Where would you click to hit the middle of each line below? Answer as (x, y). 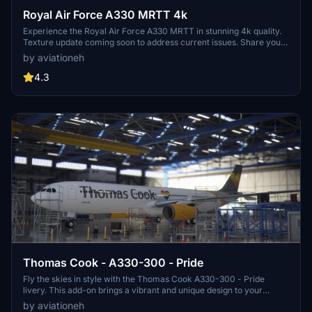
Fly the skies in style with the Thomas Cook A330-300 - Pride (144, 279)
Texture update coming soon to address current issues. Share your (154, 42)
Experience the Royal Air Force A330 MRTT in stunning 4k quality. (152, 31)
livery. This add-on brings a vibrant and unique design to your (143, 290)
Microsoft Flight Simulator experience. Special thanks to (133, 301)
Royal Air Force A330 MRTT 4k (105, 15)
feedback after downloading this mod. (97, 54)
